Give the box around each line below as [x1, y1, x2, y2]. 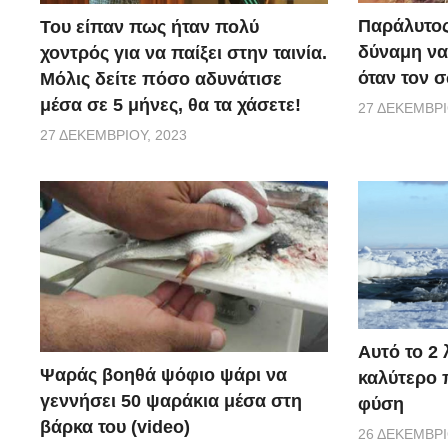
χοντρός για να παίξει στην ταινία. [40, 42, 327, 63]
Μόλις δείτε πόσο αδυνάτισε [40, 68, 282, 89]
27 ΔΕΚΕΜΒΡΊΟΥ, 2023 [40, 126, 187, 143]
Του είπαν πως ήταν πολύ [40, 16, 259, 37]
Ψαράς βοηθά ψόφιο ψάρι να [40, 365, 287, 386]
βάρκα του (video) [40, 417, 190, 438]
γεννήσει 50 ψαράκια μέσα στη [40, 391, 302, 412]
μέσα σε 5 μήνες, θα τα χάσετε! [40, 94, 301, 115]
